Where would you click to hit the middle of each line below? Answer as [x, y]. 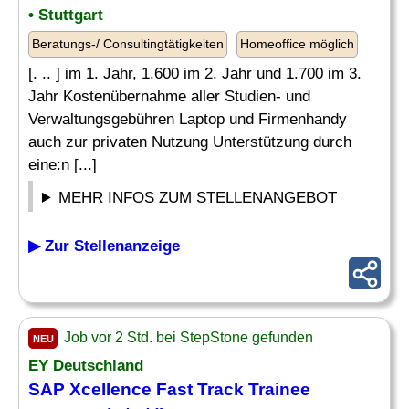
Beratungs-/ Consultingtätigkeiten [128, 44]
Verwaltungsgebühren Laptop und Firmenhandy [188, 119]
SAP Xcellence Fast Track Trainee [169, 389]
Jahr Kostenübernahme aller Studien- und [169, 96]
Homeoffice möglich [297, 44]
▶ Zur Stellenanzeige [104, 246]
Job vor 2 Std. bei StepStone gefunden [187, 337]
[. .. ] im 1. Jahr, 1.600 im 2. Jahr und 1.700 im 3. [195, 73]
